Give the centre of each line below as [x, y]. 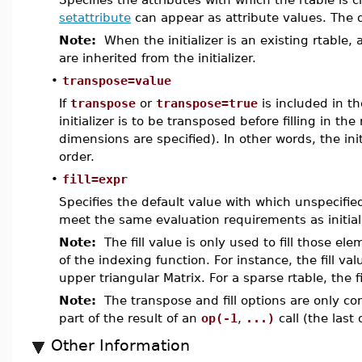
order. [77, 156]
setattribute [95, 17]
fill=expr [95, 179]
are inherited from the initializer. [158, 58]
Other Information [120, 345]
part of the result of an [130, 318]
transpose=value [117, 80]
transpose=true [207, 103]
